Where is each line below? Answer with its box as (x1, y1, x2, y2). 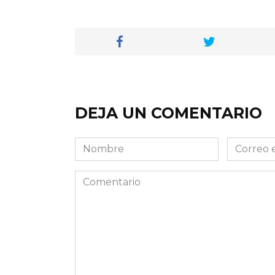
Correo (227, 137, 261, 150)
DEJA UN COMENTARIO (75, 103, 262, 122)
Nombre (74, 137, 115, 150)
